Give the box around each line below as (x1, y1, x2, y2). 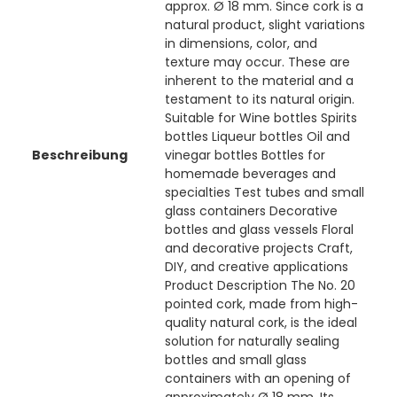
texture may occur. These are (164, 53, 350, 72)
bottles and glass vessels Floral (164, 221, 354, 239)
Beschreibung (31, 146, 128, 165)
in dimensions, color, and (164, 35, 317, 53)
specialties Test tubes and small (164, 183, 364, 202)
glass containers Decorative (164, 202, 338, 221)
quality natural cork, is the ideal (164, 314, 357, 332)
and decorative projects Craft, (164, 239, 353, 258)
